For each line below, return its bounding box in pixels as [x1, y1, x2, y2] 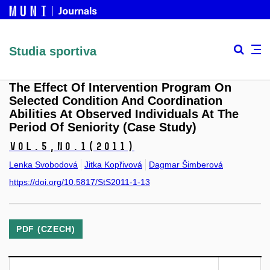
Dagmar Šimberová [149, 159, 223, 169]
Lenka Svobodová [9, 159, 78, 169]
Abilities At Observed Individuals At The [9, 107, 239, 121]
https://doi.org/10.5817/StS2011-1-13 [9, 177, 150, 187]
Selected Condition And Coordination [9, 94, 222, 108]
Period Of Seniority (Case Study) [9, 121, 196, 134]
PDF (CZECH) [16, 224, 75, 234]
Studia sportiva [9, 44, 96, 58]
